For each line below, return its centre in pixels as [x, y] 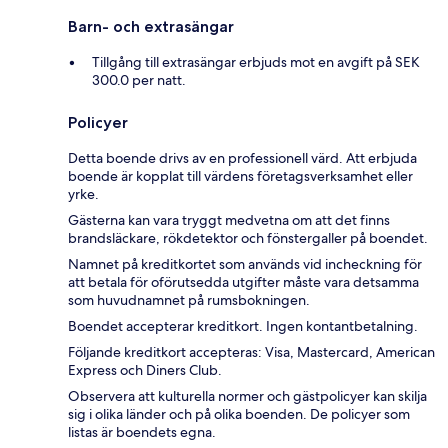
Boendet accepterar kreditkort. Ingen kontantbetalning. [243, 326]
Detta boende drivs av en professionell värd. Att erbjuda [242, 158]
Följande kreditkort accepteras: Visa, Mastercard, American [251, 352]
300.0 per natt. [139, 80]
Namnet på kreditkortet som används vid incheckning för [245, 264]
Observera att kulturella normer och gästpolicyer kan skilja [247, 396]
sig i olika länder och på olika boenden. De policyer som [239, 414]
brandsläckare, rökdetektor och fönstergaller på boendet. [248, 238]
